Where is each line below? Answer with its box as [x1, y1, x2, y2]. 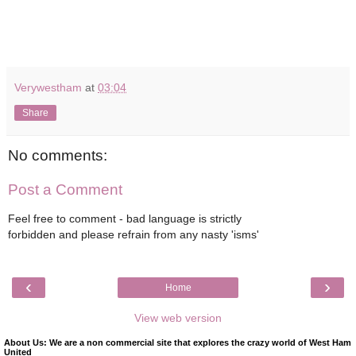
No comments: [8, 146, 107, 164]
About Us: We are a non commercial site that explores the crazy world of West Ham [4, 338, 351, 348]
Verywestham [14, 80, 82, 94]
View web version [134, 311, 222, 325]
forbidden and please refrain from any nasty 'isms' [8, 227, 259, 241]
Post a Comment [8, 181, 122, 199]
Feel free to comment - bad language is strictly [8, 211, 242, 225]
